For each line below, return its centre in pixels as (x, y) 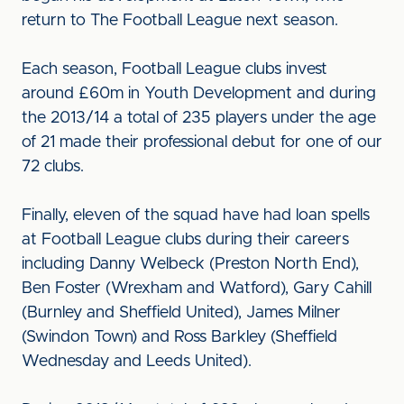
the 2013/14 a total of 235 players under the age (199, 118)
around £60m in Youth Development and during (199, 94)
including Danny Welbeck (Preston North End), (190, 264)
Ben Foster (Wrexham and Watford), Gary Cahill (197, 289)
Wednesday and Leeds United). (137, 362)
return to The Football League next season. (180, 21)
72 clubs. (53, 167)
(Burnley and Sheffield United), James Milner (181, 313)
